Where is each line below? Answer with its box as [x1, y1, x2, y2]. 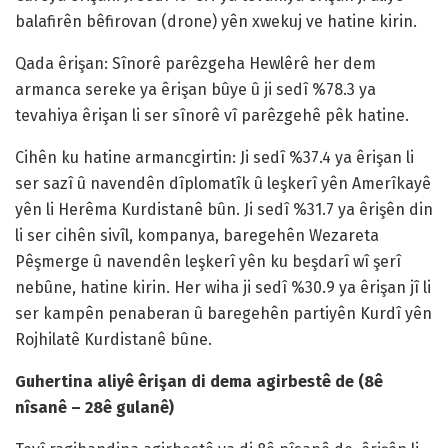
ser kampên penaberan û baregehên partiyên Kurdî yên [15, 304, 432, 324]
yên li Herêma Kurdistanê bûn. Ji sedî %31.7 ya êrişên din [15, 200, 433, 220]
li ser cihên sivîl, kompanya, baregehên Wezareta [15, 226, 379, 246]
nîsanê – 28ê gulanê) [15, 398, 174, 418]
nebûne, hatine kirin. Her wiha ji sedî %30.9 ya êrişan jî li [15, 278, 431, 298]
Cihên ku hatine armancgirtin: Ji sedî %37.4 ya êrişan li [15, 148, 414, 168]
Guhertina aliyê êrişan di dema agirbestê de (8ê [15, 372, 383, 392]
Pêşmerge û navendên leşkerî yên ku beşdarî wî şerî [15, 252, 401, 272]
